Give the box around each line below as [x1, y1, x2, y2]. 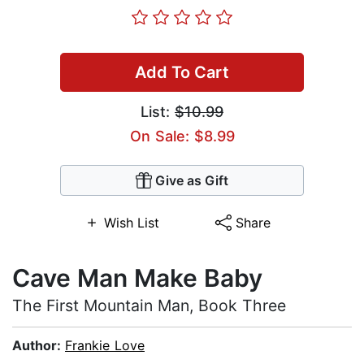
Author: [12, 337, 65, 354]
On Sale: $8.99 [129, 128, 235, 145]
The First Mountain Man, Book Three [12, 296, 286, 316]
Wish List [103, 214, 159, 232]
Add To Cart [135, 63, 229, 83]
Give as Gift [155, 172, 228, 189]
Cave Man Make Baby [12, 263, 262, 293]
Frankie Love [65, 337, 145, 354]
